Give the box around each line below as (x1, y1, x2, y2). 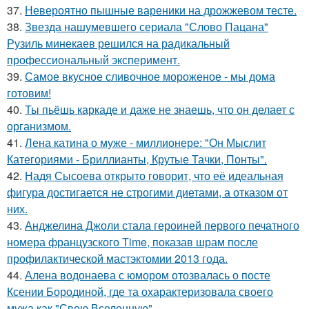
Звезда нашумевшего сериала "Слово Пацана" (25, 18, 268, 34)
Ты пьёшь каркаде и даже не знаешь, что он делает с (25, 101, 295, 117)
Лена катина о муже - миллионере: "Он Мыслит (25, 134, 266, 150)
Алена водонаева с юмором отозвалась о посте (25, 266, 270, 283)
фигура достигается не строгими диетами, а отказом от (7, 183, 288, 200)
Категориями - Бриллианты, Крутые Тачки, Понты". (7, 150, 267, 167)
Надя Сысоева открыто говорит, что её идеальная (25, 167, 283, 183)
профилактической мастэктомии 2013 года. (7, 250, 228, 266)
